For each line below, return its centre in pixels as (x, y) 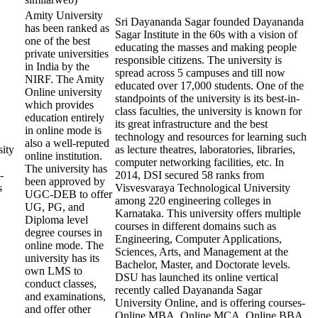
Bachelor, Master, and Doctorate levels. (203, 264)
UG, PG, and (55, 207)
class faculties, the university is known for (208, 111)
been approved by (65, 181)
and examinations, (65, 296)
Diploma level (56, 220)
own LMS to (54, 271)
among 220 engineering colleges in (193, 201)
